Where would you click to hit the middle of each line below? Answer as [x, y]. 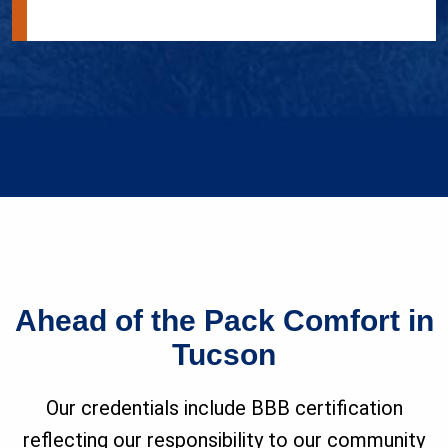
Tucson [224, 355]
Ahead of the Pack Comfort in [224, 321]
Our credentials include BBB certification [224, 408]
